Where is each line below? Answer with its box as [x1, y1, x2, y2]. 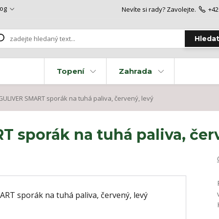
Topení [57, 66, 84, 76]
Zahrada [119, 66, 152, 76]
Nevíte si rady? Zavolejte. [121, 5, 196, 14]
